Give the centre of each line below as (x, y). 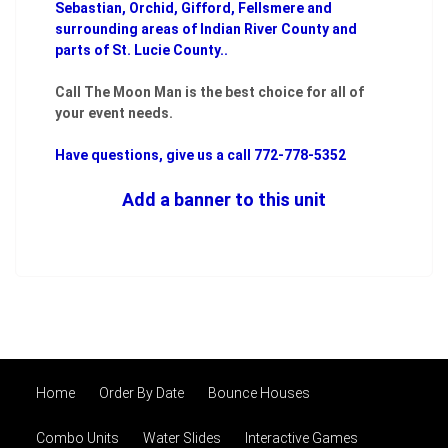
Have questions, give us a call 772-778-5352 (200, 155)
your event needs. (114, 113)
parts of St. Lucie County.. (143, 50)
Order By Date (141, 393)
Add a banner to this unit (224, 200)
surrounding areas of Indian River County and (206, 29)
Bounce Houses (259, 393)
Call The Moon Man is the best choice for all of (209, 92)
